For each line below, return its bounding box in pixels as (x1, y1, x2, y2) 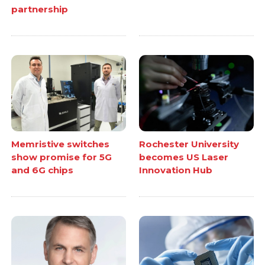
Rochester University (139, 138, 239, 150)
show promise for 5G (11, 151, 112, 163)
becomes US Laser (139, 151, 228, 163)
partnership (11, 3, 69, 15)
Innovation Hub (139, 164, 212, 176)
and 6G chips (11, 164, 74, 176)
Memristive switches (11, 138, 110, 150)
